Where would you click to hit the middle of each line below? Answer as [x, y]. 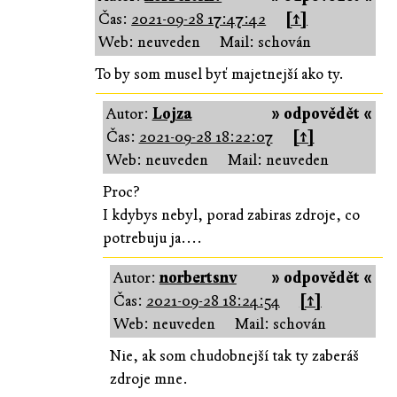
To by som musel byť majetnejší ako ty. [220, 74]
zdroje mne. [148, 378]
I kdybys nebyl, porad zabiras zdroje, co [231, 214]
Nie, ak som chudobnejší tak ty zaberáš [234, 355]
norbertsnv [198, 277]
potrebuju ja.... [152, 237]
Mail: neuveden [278, 160]
